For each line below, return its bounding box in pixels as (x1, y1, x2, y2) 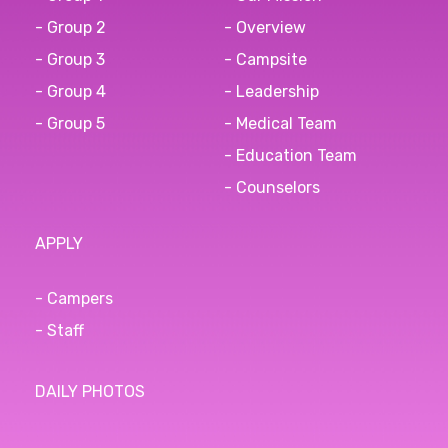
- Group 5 (35, 113, 105, 133)
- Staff (35, 320, 84, 340)
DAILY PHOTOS (35, 381, 145, 401)
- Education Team (224, 145, 357, 165)
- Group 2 (35, 17, 106, 37)
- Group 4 (35, 81, 106, 101)
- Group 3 (35, 49, 105, 69)
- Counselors (224, 177, 320, 197)
